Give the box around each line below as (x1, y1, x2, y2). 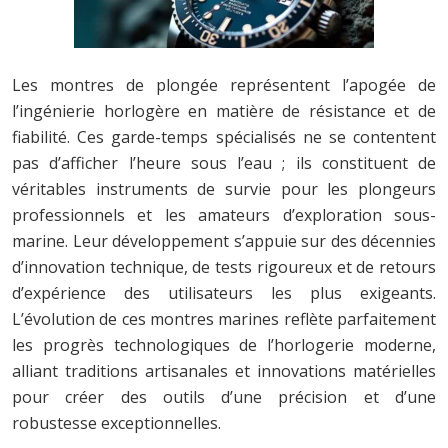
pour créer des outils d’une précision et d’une (12, 385, 436, 408)
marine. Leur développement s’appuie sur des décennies (12, 229, 436, 252)
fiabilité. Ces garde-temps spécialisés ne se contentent (12, 125, 436, 148)
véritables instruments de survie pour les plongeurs (12, 177, 436, 200)
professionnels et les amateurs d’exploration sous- (12, 203, 436, 226)
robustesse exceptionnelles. (12, 411, 221, 434)
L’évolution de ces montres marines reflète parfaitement (12, 307, 436, 330)
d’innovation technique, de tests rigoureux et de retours (12, 255, 436, 278)
